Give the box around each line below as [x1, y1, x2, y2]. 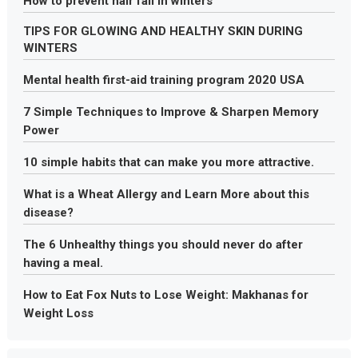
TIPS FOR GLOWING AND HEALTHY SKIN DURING [22, 23, 303, 38]
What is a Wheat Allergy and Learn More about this [22, 186, 309, 201]
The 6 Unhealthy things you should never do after [22, 237, 303, 252]
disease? [22, 205, 74, 220]
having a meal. [22, 255, 103, 270]
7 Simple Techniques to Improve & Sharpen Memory [22, 104, 319, 119]
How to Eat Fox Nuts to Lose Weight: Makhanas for [22, 287, 308, 302]
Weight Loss [22, 305, 93, 320]
